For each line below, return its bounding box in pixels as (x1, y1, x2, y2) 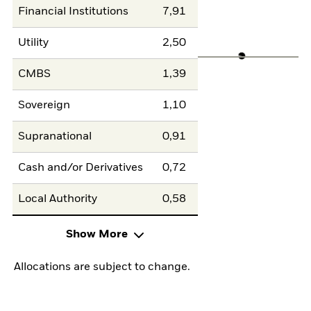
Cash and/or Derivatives (18, 162, 144, 174)
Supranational (18, 131, 92, 143)
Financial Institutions (18, 6, 129, 18)
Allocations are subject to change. (14, 261, 190, 273)
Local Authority (18, 194, 98, 205)
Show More (66, 228, 128, 240)
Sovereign (18, 100, 71, 112)
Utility (18, 37, 49, 49)
